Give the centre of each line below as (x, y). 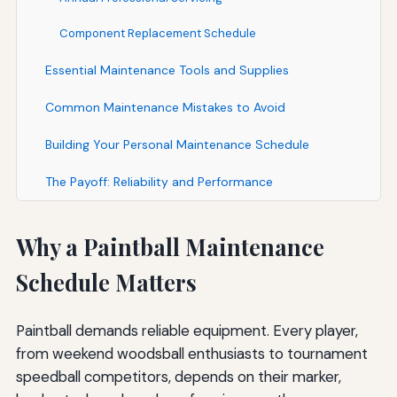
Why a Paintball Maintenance (170, 246)
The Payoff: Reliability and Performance (159, 181)
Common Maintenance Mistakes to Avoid (165, 107)
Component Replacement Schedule (157, 33)
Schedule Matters (106, 282)
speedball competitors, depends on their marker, (178, 376)
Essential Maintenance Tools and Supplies (167, 70)
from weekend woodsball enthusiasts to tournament (191, 353)
